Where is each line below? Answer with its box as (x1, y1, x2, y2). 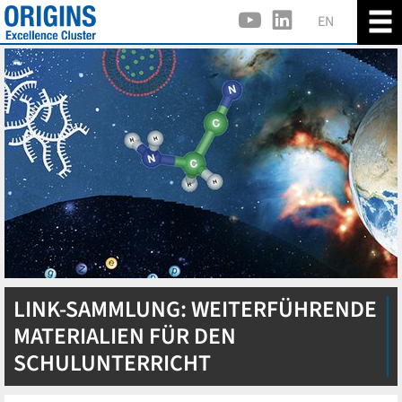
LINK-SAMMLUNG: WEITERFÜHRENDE (13, 293, 377, 326)
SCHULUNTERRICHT (13, 347, 211, 380)
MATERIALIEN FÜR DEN (13, 320, 236, 353)
